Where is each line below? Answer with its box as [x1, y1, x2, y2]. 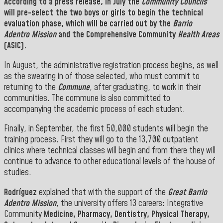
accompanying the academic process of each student [4, 103, 183, 115]
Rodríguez [4, 186, 37, 199]
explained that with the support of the [37, 186, 168, 199]
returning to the [4, 81, 58, 94]
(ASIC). [4, 40, 26, 52]
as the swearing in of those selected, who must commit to [4, 70, 200, 83]
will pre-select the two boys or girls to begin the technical [4, 7, 203, 19]
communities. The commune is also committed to [4, 92, 170, 105]
